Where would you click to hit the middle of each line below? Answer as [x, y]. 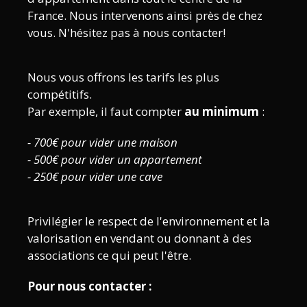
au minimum [222, 111]
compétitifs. [60, 94]
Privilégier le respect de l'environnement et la [149, 221]
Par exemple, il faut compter [106, 111]
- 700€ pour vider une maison [102, 142]
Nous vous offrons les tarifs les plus [123, 77]
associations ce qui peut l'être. [109, 255]
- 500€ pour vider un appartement [115, 159]
